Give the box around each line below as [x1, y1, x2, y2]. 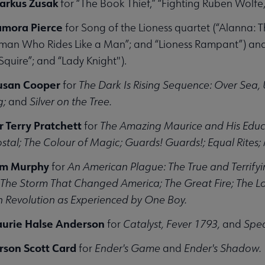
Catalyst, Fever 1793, [122, 216, 222, 231]
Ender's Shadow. [181, 241, 264, 255]
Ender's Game [92, 241, 163, 255]
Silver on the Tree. [27, 94, 112, 108]
